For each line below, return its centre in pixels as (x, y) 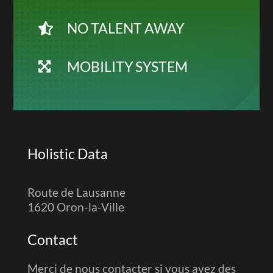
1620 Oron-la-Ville (76, 207)
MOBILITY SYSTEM (127, 67)
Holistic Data (67, 154)
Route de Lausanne (76, 193)
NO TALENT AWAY (125, 28)
